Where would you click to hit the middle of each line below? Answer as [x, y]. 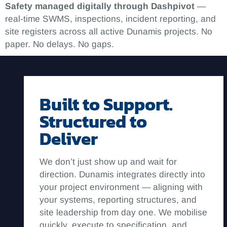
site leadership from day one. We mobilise [124, 213]
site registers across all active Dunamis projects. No [109, 32]
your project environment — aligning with [121, 187]
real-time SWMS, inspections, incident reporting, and [110, 19]
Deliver [69, 139]
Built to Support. [106, 105]
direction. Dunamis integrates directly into [123, 175]
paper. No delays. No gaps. [60, 44]
